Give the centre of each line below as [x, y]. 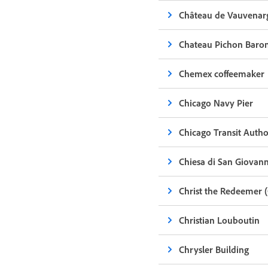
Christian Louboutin [220, 220]
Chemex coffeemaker [222, 74]
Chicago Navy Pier [216, 103]
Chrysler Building [214, 249]
